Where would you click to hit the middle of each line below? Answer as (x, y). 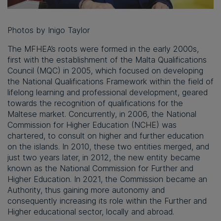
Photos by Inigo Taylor (49, 30)
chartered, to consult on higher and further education (106, 136)
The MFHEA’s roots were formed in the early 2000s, (103, 49)
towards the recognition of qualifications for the (95, 103)
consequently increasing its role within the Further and (107, 201)
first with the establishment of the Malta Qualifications (107, 60)
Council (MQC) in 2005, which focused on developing (105, 71)
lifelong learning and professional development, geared (108, 92)
